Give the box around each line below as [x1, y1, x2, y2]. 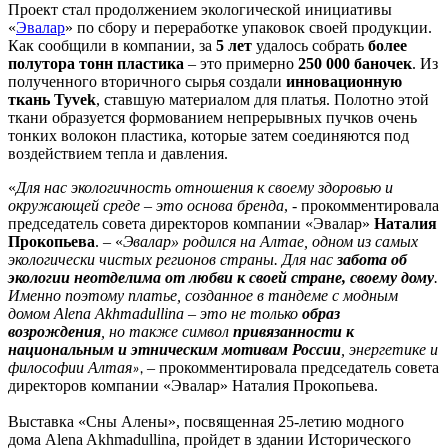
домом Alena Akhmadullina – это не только [8, 305, 302, 323]
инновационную [286, 73, 402, 91]
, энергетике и [341, 341, 438, 359]
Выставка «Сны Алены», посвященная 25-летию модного [8, 413, 404, 431]
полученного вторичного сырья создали [8, 73, 286, 91]
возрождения [8, 323, 101, 341]
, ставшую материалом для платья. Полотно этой [96, 91, 429, 109]
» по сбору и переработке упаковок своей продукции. [65, 19, 432, 37]
